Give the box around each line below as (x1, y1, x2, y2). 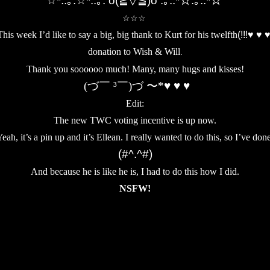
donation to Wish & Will (87, 46, 180, 57)
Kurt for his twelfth (164, 30, 237, 40)
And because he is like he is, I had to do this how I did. (31, 166, 239, 177)
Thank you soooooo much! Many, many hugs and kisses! (26, 64, 244, 74)
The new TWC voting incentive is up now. (54, 115, 216, 125)
